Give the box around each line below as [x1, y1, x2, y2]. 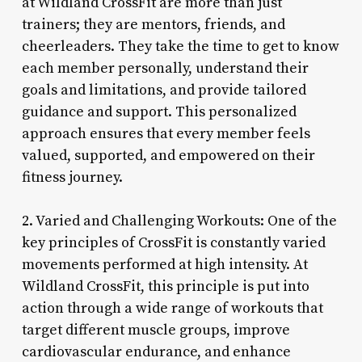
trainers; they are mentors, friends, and [21, 15, 285, 34]
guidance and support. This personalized [21, 102, 297, 121]
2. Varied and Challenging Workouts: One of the [21, 211, 337, 230]
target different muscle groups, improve [21, 320, 290, 339]
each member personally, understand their [21, 58, 309, 78]
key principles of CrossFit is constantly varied [21, 233, 326, 252]
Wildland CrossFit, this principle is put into [21, 276, 309, 296]
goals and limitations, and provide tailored [21, 80, 306, 99]
